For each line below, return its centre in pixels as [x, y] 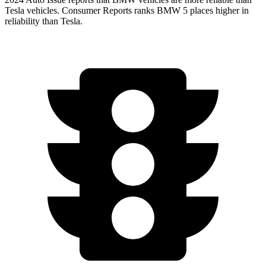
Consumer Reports [97, 11]
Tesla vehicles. [33, 11]
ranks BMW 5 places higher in [190, 11]
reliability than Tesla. [44, 21]
